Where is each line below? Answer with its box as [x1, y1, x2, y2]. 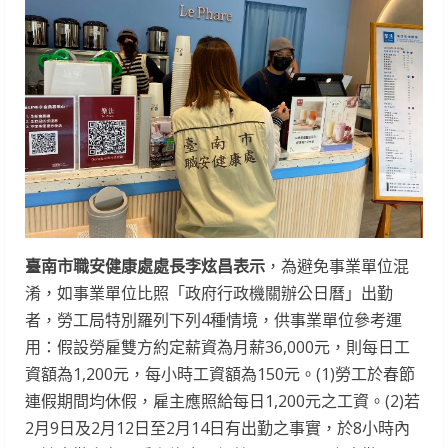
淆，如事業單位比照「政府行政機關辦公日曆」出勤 [25, 282, 393, 305]
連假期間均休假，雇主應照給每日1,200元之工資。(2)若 [25, 390, 420, 413]
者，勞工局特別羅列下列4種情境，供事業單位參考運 [25, 309, 402, 332]
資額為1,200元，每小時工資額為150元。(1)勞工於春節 [25, 363, 415, 386]
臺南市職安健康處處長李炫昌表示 [25, 255, 265, 278]
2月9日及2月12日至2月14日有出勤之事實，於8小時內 [25, 417, 410, 440]
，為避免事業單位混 [265, 255, 409, 278]
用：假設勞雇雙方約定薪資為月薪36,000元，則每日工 [25, 336, 410, 359]
